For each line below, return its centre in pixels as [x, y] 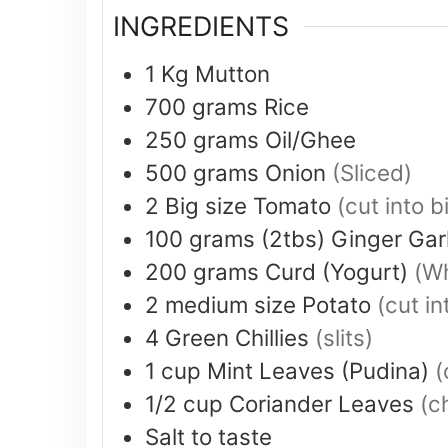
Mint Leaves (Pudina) [318, 370]
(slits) [344, 337]
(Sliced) [372, 172]
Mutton [232, 73]
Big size [206, 205]
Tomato [292, 205]
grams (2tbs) [257, 238]
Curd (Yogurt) [336, 271]
